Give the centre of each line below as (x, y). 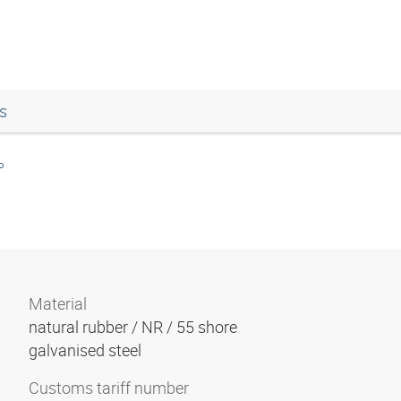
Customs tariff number (109, 388)
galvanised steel (87, 350)
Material (58, 303)
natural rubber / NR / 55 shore (135, 327)
